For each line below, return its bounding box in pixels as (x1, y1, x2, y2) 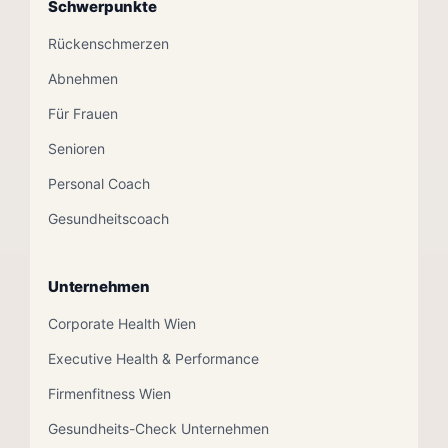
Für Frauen (48, 104, 118, 122)
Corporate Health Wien (48, 314, 196, 332)
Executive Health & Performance (48, 349, 259, 367)
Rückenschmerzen (48, 34, 169, 52)
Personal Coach (48, 174, 150, 192)
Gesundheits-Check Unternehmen (48, 419, 269, 437)
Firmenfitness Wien (48, 384, 171, 402)
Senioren (48, 139, 105, 157)
